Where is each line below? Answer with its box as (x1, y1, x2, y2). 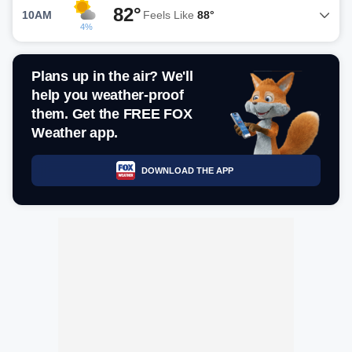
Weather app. (31, 125, 118, 141)
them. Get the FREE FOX (31, 106, 192, 122)
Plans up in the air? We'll (31, 68, 193, 84)
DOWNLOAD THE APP (141, 165, 233, 175)
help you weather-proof (31, 87, 184, 103)
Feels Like (143, 8, 197, 21)
